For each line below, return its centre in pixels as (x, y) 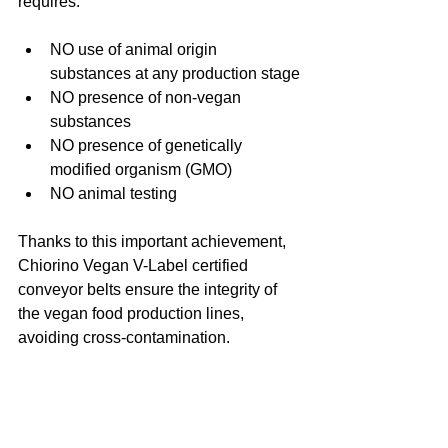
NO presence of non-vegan (147, 98)
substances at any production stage (175, 74)
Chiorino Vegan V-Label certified (135, 266)
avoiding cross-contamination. (124, 338)
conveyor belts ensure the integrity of (149, 290)
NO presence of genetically (148, 146)
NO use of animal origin (135, 50)
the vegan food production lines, (133, 314)
